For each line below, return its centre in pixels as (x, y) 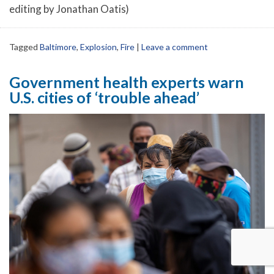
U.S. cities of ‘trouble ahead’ (104, 97)
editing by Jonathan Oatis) (69, 9)
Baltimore (58, 46)
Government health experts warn (127, 82)
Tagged (24, 46)
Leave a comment (175, 46)
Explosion (98, 46)
